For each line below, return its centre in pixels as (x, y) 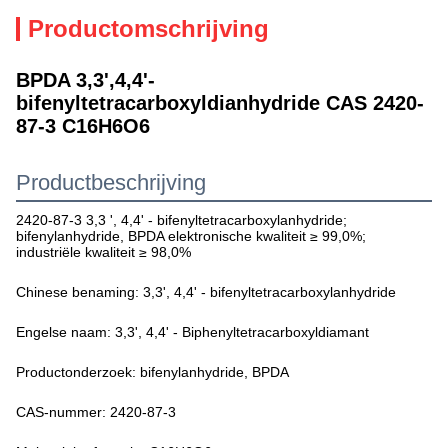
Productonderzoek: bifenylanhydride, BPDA (152, 372)
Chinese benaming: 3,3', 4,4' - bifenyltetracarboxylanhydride (206, 292)
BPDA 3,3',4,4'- (85, 80)
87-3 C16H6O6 (83, 126)
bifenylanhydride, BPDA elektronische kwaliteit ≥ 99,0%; (191, 236)
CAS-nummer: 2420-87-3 (96, 412)
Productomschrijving (148, 28)
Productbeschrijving (111, 182)
